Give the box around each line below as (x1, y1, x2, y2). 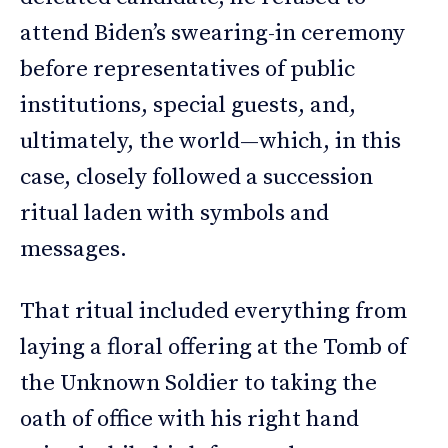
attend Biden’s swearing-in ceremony (20, 19, 405, 49)
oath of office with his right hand (20, 405, 359, 435)
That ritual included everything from (20, 297, 407, 327)
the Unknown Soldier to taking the (20, 369, 377, 399)
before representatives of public (20, 55, 355, 85)
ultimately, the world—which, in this (20, 127, 401, 157)
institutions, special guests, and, (20, 91, 356, 121)
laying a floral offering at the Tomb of (20, 333, 407, 363)
